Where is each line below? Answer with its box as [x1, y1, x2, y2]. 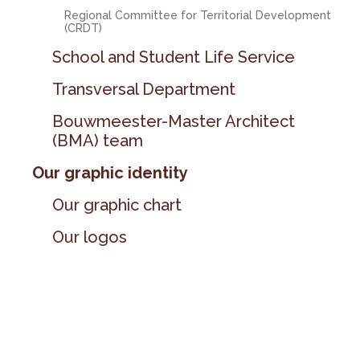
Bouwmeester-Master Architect [52, 112, 296, 131]
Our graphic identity [32, 163, 189, 182]
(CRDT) [64, 22, 103, 35]
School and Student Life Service [52, 47, 296, 67]
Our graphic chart [52, 195, 182, 215]
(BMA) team [52, 131, 144, 150]
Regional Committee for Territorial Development [64, 9, 332, 22]
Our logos [52, 227, 128, 247]
